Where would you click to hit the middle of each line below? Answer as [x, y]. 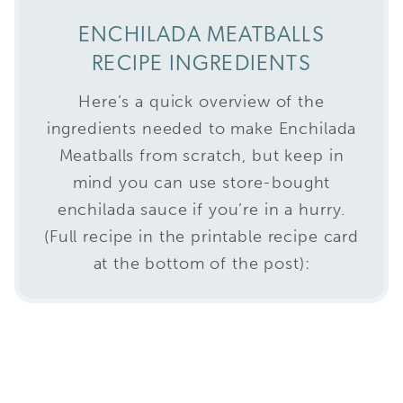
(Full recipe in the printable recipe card [201, 237]
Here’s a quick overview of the [201, 102]
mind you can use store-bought [201, 183]
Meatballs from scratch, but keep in [201, 156]
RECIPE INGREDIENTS [201, 65]
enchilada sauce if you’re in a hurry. [201, 210]
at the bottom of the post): [201, 264]
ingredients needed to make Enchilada [201, 129]
